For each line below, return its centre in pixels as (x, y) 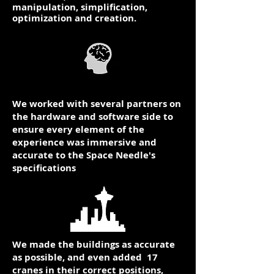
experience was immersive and (84, 142)
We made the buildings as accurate (94, 244)
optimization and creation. (74, 18)
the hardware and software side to (93, 117)
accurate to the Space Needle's (84, 155)
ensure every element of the (78, 129)
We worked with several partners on (97, 104)
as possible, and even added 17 (85, 257)
